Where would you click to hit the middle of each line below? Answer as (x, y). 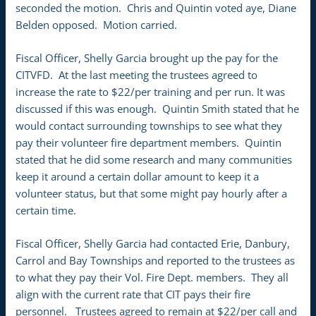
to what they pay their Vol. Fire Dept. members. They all (152, 278)
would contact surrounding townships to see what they (149, 126)
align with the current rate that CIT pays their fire (133, 294)
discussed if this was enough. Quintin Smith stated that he (158, 109)
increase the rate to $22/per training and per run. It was (151, 92)
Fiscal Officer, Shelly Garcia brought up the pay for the (147, 58)
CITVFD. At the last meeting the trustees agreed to (137, 75)
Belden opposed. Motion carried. (97, 24)
